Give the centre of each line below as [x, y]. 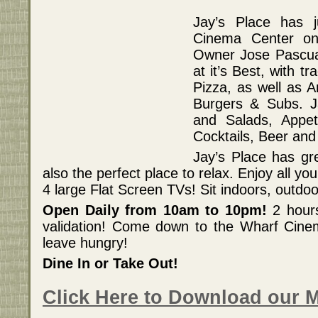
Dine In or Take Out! [110, 264]
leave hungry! [85, 243]
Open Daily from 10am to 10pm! [155, 210]
